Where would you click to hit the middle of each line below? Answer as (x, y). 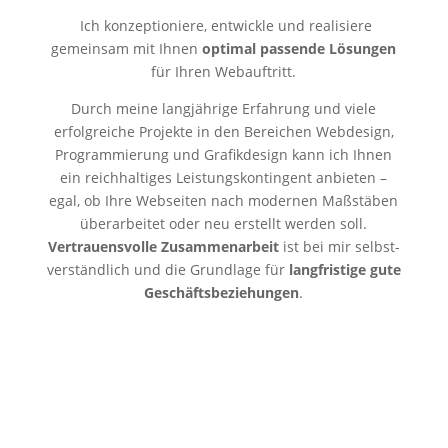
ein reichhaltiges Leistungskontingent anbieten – (224, 177)
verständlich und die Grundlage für (167, 269)
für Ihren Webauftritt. (224, 71)
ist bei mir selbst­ (339, 246)
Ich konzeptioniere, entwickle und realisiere (223, 25)
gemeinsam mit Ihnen (127, 48)
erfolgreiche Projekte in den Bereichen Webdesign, (223, 131)
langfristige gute (344, 269)
